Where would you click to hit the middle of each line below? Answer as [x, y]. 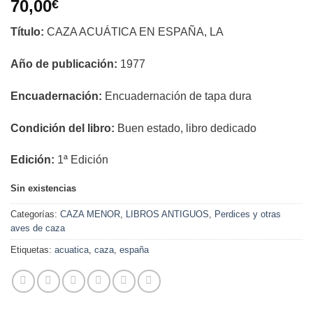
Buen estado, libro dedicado [187, 128]
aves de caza [38, 228]
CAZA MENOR [90, 214]
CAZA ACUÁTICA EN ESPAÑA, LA [135, 32]
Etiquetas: [32, 250]
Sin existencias [43, 189]
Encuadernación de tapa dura [178, 96]
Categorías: [35, 214]
